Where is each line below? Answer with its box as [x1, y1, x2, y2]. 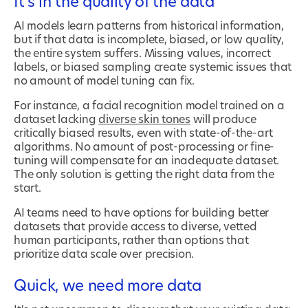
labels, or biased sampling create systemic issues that [14, 62, 292, 74]
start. [14, 183, 41, 195]
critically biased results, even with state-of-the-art [14, 128, 273, 140]
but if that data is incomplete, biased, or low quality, [14, 34, 284, 46]
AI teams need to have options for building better [14, 208, 269, 219]
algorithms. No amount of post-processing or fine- [14, 142, 275, 153]
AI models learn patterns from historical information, [14, 21, 284, 32]
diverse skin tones [98, 114, 190, 126]
